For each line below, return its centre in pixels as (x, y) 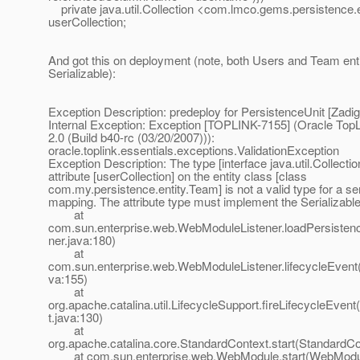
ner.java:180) (82, 240)
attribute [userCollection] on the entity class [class (178, 176)
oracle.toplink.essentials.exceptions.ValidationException (194, 150)
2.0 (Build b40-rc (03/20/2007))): (131, 137)
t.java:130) (76, 317)
